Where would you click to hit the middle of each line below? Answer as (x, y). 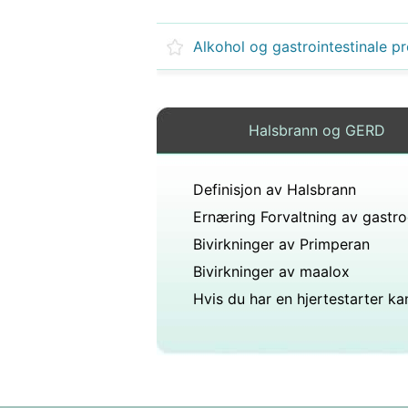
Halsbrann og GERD (316, 130)
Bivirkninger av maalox (271, 271)
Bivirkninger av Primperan (281, 244)
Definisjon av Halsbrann (275, 189)
